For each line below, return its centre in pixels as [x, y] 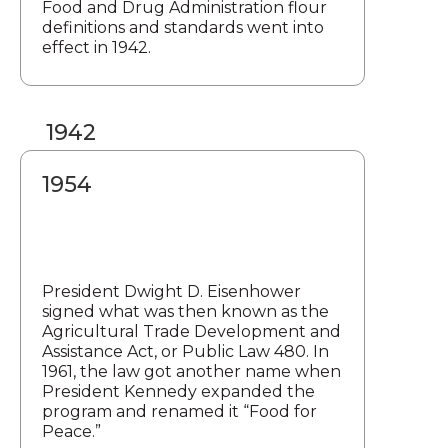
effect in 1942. [96, 47]
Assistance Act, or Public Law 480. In [185, 351]
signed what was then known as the [185, 311]
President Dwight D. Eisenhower [171, 291]
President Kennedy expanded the [178, 391]
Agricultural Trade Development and [191, 331]
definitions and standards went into [183, 27]
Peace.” [71, 431]
